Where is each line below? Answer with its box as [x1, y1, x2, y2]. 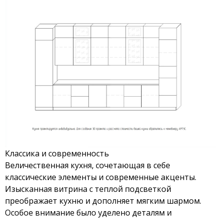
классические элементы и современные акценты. [5, 171, 196, 183]
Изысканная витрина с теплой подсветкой [5, 183, 171, 194]
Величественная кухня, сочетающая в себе [5, 159, 170, 171]
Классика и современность [5, 147, 109, 159]
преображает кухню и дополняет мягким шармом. [5, 195, 201, 206]
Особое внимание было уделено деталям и [5, 207, 172, 218]
